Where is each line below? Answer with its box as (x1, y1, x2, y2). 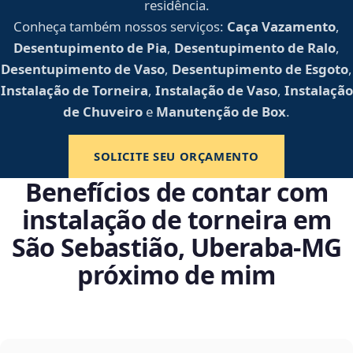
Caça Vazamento (227, 17, 336, 36)
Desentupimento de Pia (13, 39, 167, 58)
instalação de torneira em (21, 203, 332, 237)
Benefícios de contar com (24, 175, 329, 210)
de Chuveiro (63, 102, 143, 121)
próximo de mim (77, 258, 276, 292)
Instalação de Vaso (154, 81, 277, 100)
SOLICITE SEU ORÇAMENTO (93, 148, 259, 165)
